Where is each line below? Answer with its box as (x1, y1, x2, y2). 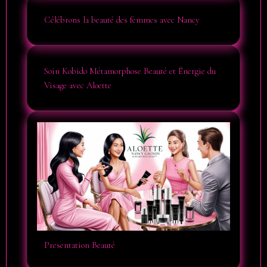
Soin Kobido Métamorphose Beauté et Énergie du (44, 66, 216, 76)
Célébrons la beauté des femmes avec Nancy (44, 14, 200, 25)
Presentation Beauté (44, 240, 115, 251)
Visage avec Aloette (44, 80, 111, 91)
